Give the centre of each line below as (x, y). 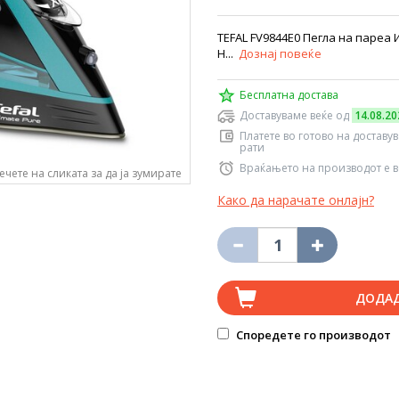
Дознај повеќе (280, 53)
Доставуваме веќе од (296, 115)
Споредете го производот (312, 335)
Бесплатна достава (289, 95)
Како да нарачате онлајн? (296, 200)
